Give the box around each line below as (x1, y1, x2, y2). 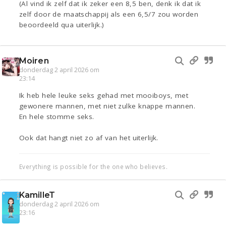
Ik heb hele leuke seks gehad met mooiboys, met (19, 91, 189, 100)
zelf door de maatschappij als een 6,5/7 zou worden (19, 10, 199, 19)
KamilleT (19, 190, 55, 200)
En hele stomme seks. (19, 112, 94, 122)
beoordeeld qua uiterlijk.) (19, 20, 104, 30)
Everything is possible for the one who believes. (19, 162, 168, 171)
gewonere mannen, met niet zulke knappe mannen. (19, 101, 196, 111)
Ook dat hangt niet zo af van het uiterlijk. (19, 133, 158, 143)
